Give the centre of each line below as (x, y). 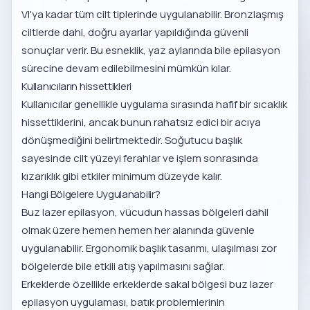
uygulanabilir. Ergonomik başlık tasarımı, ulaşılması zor (149, 248)
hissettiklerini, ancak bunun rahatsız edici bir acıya (142, 122)
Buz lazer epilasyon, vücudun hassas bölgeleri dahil (145, 212)
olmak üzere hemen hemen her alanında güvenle (138, 230)
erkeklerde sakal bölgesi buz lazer (193, 284)
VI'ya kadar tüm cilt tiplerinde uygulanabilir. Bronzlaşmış (153, 15)
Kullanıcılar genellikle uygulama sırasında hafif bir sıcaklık (155, 104)
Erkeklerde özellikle (67, 284)
